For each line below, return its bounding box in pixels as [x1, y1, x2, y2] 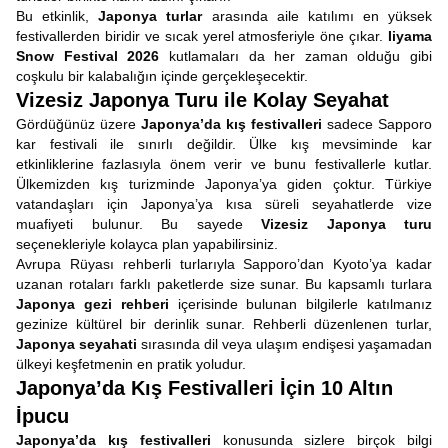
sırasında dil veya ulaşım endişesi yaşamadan [137, 336, 432, 352]
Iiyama [383, 28, 432, 44]
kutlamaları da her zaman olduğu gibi [168, 48, 432, 64]
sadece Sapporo [322, 116, 432, 132]
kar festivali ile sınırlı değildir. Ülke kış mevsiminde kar [16, 136, 432, 152]
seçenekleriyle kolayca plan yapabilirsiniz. [16, 236, 278, 252]
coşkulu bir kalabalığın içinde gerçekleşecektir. [16, 68, 308, 84]
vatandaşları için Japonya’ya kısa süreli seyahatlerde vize [16, 196, 432, 212]
